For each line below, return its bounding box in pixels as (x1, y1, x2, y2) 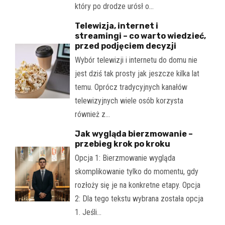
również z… (74, 109, 110, 120)
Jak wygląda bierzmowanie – (74, 129, 193, 139)
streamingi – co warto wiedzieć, (74, 31, 206, 41)
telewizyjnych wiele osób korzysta (74, 96, 183, 106)
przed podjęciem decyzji (74, 41, 176, 51)
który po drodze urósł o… (74, 2, 154, 12)
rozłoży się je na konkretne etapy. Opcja (74, 180, 200, 190)
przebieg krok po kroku (74, 139, 170, 149)
